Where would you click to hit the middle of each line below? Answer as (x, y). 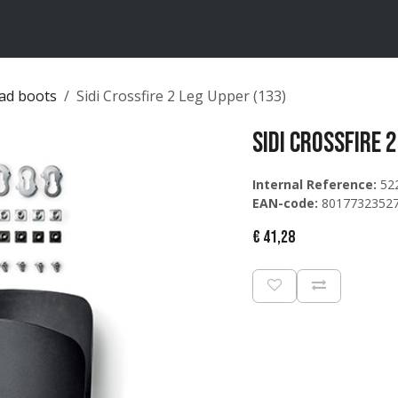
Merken (52, 29)
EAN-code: (285, 203)
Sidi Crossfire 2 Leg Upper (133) (181, 96)
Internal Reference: (314, 184)
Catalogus (116, 29)
